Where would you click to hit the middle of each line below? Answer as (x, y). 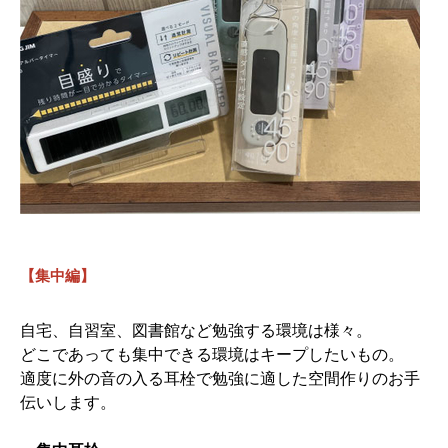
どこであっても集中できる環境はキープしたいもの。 (212, 353)
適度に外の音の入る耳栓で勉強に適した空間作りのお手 (220, 377)
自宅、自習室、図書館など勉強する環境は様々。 (196, 329)
